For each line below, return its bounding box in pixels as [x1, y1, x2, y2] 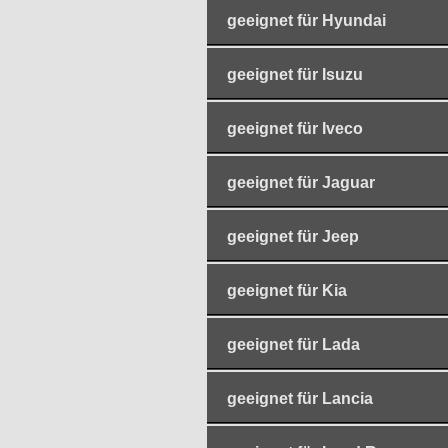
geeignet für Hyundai [227, 11, 386, 29]
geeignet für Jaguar [227, 173, 375, 191]
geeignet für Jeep [227, 227, 359, 245]
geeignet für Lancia [227, 389, 373, 407]
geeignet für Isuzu [227, 65, 363, 83]
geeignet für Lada [227, 335, 360, 353]
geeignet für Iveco [227, 119, 363, 137]
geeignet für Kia [227, 281, 347, 299]
